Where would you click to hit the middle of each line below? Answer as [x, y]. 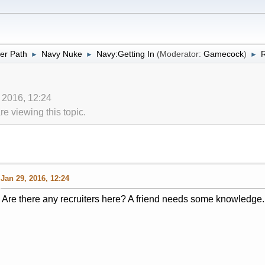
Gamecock [223, 54]
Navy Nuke [62, 54]
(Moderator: [180, 54]
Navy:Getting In [125, 54]
